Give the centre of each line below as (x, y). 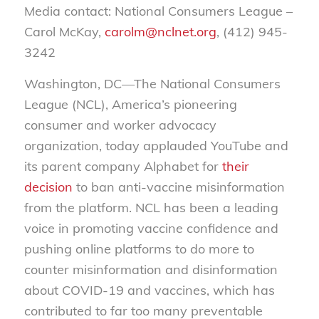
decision (48, 187)
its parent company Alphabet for (123, 166)
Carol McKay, (64, 31)
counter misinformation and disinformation (151, 269)
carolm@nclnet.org (160, 31)
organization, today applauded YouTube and (156, 145)
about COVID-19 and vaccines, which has (149, 290)
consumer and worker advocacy (120, 125)
